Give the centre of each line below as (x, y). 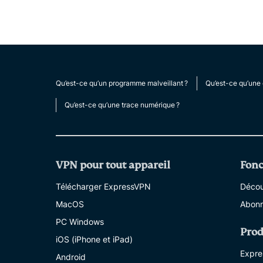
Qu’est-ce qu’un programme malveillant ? (122, 83)
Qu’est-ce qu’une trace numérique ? (122, 105)
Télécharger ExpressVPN (103, 186)
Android (71, 257)
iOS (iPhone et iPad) (94, 239)
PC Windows (80, 222)
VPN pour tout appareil (113, 165)
